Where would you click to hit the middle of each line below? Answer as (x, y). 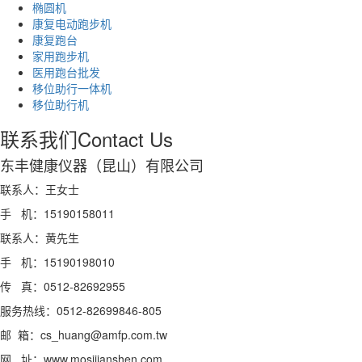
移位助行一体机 (72, 88)
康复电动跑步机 (72, 23)
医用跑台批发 (66, 72)
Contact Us (125, 138)
